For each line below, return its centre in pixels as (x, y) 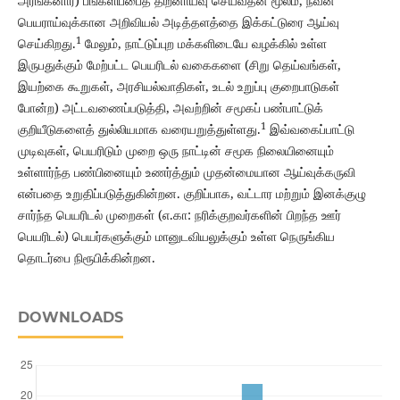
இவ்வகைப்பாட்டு (310, 129)
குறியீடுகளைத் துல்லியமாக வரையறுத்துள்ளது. (139, 129)
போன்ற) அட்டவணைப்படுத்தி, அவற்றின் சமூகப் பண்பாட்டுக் (170, 108)
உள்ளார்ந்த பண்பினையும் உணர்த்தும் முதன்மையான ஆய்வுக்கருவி (186, 172)
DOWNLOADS (70, 318)
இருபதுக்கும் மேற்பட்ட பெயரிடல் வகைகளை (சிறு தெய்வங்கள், (179, 65)
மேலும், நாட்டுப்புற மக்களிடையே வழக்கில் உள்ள (204, 44)
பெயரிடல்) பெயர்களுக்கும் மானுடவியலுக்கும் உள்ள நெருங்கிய (176, 237)
